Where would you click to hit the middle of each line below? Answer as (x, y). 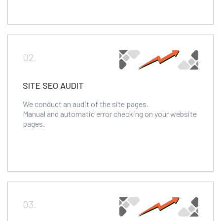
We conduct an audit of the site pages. (86, 104)
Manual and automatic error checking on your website (110, 113)
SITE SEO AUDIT (53, 85)
